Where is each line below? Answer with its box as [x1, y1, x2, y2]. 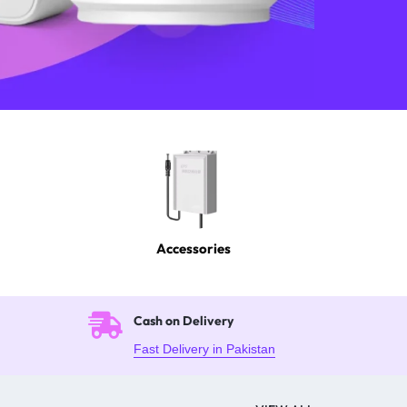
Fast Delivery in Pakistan [133, 342, 275, 357]
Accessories [155, 240, 231, 258]
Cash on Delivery [133, 313, 233, 330]
